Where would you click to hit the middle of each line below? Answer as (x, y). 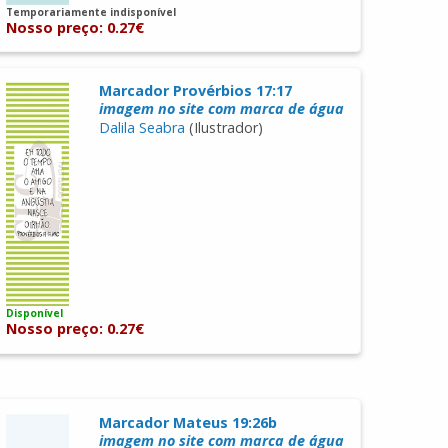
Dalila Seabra (141, 127)
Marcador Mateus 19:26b (187, 422)
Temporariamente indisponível (91, 11)
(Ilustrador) (223, 127)
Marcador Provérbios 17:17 (195, 90)
